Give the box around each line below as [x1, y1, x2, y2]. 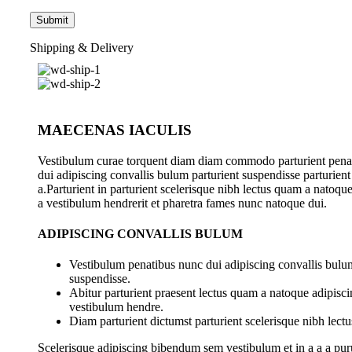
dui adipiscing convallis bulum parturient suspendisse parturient [38, 167, 350, 181]
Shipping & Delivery [30, 41, 134, 55]
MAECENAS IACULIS [38, 121, 192, 138]
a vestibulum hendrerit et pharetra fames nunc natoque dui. [38, 196, 327, 210]
